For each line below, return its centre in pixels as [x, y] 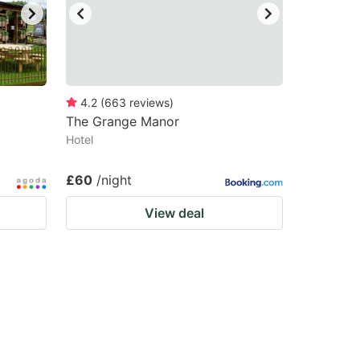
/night [114, 180]
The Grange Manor [123, 121]
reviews [149, 102]
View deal [174, 213]
